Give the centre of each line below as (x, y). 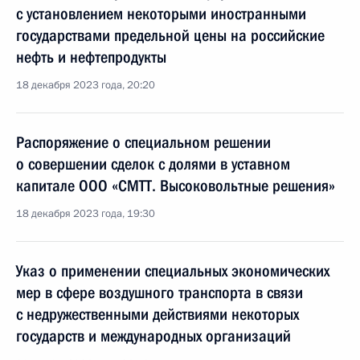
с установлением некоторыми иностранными (161, 14)
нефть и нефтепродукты (91, 57)
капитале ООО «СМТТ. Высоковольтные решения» (176, 186)
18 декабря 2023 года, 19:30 (86, 214)
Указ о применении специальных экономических (173, 271)
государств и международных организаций (153, 336)
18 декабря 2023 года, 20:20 (86, 85)
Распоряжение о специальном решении (143, 142)
